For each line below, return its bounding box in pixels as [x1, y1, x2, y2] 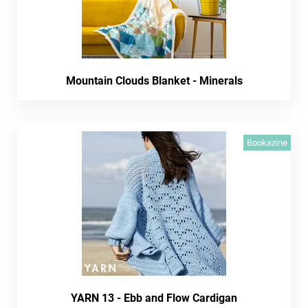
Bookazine [247, 137, 287, 148]
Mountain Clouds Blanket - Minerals [65, 74, 243, 87]
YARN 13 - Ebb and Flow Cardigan [71, 291, 237, 305]
